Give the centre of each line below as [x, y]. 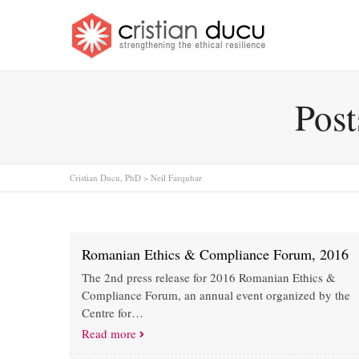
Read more [109, 333]
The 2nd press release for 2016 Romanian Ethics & [209, 277]
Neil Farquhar [176, 177]
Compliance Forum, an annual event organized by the [216, 295]
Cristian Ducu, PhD [105, 177]
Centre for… [113, 313]
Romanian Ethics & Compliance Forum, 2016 [215, 254]
